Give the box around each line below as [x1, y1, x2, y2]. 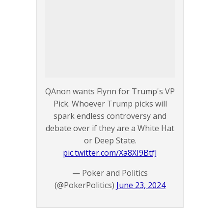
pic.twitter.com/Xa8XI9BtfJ [63, 147, 157, 159]
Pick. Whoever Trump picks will [53, 98, 167, 110]
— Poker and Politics [72, 167, 148, 179]
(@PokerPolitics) [55, 180, 116, 191]
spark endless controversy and [54, 110, 166, 122]
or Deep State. [83, 135, 137, 146]
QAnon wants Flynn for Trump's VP [45, 86, 175, 97]
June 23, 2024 [116, 180, 165, 191]
